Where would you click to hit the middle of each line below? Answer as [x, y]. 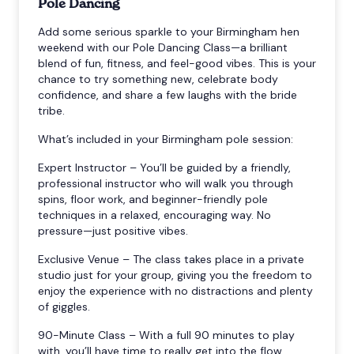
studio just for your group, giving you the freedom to [175, 275]
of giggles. [64, 306]
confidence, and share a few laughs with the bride [168, 94]
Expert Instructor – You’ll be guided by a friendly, [164, 167]
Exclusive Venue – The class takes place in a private [171, 259]
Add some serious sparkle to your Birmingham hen [169, 31]
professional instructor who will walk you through [166, 183]
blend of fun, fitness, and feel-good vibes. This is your [177, 63]
